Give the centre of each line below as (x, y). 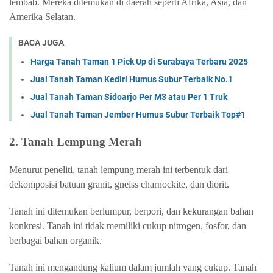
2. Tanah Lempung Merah (76, 141)
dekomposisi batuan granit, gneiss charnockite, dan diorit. (120, 184)
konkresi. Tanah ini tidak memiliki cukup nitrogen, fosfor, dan (128, 225)
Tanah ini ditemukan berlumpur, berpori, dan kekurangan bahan (131, 211)
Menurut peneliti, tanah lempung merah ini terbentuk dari (119, 169)
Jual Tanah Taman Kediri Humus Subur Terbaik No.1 (132, 79)
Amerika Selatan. (42, 17)
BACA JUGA (41, 43)
